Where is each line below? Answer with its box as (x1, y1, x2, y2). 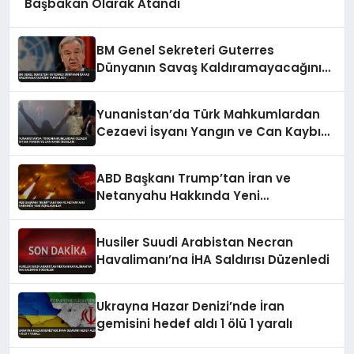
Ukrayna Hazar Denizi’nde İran (96, 298, 285, 315)
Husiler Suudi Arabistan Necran (96, 234, 294, 251)
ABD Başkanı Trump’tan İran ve (96, 170, 292, 187)
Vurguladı (96, 77, 159, 94)
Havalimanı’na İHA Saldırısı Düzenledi (96, 251, 330, 269)
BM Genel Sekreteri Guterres (96, 42, 275, 59)
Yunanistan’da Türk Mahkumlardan (96, 106, 321, 123)
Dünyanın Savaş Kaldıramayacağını (96, 59, 322, 77)
